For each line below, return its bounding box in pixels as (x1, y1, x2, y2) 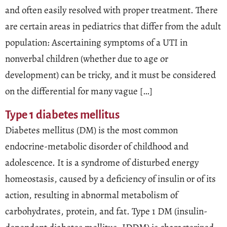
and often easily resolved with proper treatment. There (5, 4, 218, 17)
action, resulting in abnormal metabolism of (5, 188, 178, 202)
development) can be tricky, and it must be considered (5, 68, 216, 82)
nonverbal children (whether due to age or (5, 52, 168, 66)
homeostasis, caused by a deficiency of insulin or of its (5, 172, 216, 185)
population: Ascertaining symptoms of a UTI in (5, 36, 187, 50)
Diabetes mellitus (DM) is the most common (5, 123, 178, 137)
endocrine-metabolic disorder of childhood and (5, 139, 188, 153)
